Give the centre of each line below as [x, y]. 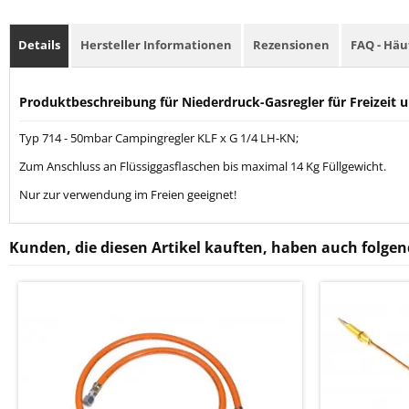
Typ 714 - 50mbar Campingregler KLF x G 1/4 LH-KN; [159, 138]
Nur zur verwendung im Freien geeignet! [128, 195]
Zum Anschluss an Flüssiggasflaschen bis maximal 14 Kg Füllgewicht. [203, 167]
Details [39, 45]
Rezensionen [291, 45]
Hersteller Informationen [156, 45]
